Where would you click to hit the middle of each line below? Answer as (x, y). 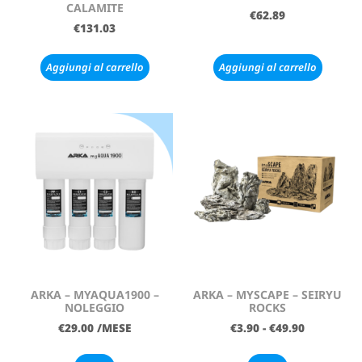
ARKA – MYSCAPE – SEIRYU (267, 294)
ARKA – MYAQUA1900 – (95, 294)
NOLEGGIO (95, 307)
